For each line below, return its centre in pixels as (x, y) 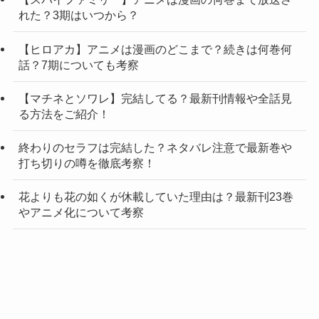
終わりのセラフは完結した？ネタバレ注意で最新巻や (155, 147)
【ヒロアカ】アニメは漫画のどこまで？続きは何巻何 (155, 49)
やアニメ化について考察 (81, 213)
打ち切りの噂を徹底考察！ (87, 163)
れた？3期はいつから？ (78, 15)
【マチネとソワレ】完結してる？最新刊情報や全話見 (155, 98)
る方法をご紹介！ (64, 114)
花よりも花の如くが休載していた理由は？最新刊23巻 (156, 197)
